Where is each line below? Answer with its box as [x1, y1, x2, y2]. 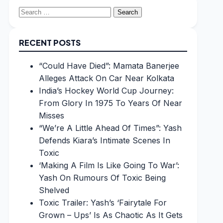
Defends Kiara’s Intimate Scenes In [38, 135, 170, 145]
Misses [38, 111, 64, 120]
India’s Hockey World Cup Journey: [38, 86, 174, 96]
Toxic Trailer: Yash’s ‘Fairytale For [38, 198, 167, 208]
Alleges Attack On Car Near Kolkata [38, 73, 174, 83]
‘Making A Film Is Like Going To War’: [38, 160, 179, 170]
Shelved [38, 185, 69, 195]
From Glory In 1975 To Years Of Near [38, 98, 182, 108]
